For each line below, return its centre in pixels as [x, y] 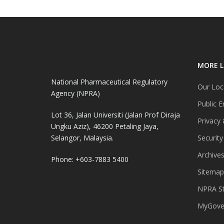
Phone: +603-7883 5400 [90, 159]
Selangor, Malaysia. [82, 137]
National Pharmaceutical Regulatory [109, 81]
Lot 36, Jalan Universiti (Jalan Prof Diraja [115, 114]
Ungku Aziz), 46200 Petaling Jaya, [105, 126]
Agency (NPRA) [75, 93]
